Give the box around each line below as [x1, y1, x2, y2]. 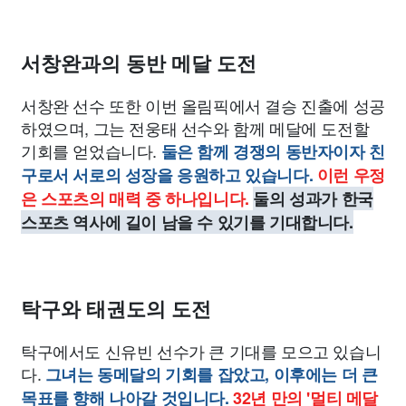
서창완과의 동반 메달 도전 [21, 53, 256, 75]
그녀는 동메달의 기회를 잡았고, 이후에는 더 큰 [44, 362, 378, 386]
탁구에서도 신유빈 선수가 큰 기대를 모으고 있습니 [21, 339, 382, 362]
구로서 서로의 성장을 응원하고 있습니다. [21, 163, 314, 187]
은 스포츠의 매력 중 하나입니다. [21, 187, 249, 210]
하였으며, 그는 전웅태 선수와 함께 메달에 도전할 [21, 116, 370, 140]
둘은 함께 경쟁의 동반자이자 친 [160, 140, 385, 163]
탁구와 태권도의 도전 [21, 298, 211, 321]
